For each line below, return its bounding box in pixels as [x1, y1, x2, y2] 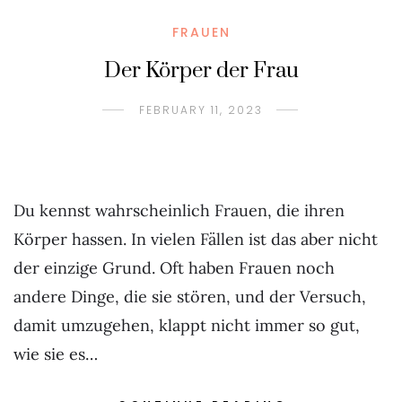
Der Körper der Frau [103, 57, 299, 84]
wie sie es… [13, 344, 98, 364]
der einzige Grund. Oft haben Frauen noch [13, 258, 335, 278]
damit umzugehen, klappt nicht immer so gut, [13, 315, 360, 336]
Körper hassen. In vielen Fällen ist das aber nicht [13, 229, 378, 249]
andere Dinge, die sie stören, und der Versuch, [13, 286, 366, 307]
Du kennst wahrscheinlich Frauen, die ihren [13, 200, 345, 221]
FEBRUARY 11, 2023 [139, 102, 263, 118]
